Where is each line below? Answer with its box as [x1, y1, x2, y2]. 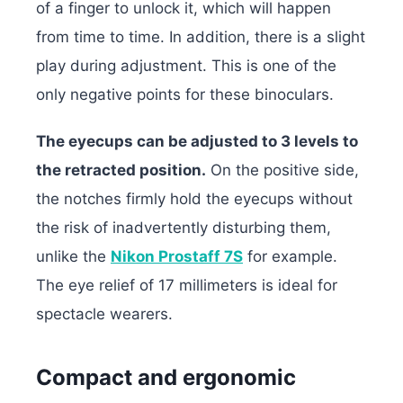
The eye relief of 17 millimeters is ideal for [36, 275, 337, 294]
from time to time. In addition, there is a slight [36, 27, 365, 46]
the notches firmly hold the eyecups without [36, 189, 353, 208]
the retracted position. [36, 160, 206, 179]
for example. [243, 246, 337, 265]
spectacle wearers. [36, 304, 173, 323]
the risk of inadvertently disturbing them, [36, 218, 331, 237]
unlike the [36, 246, 111, 265]
